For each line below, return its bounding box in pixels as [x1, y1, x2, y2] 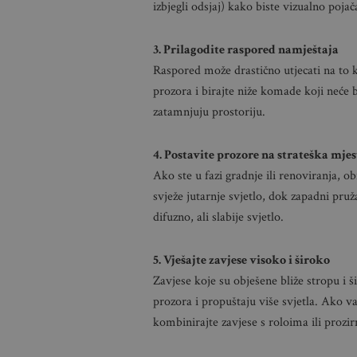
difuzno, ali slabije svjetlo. [153, 209, 284, 226]
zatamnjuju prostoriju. [153, 104, 265, 120]
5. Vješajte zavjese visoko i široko [153, 252, 330, 269]
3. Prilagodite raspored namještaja [153, 41, 339, 58]
